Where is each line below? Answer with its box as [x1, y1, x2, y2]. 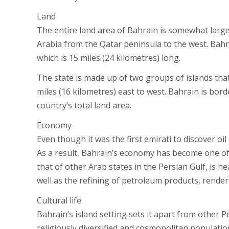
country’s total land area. [37, 100, 131, 111]
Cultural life [37, 195, 81, 206]
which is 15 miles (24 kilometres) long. [37, 52, 180, 63]
